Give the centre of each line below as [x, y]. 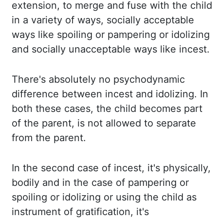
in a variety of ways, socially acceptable [103, 20]
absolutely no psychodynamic [117, 79]
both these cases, [54, 109]
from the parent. [49, 138]
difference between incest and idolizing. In [110, 94]
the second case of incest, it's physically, [117, 168]
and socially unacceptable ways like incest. [111, 49]
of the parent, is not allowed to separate [104, 123]
